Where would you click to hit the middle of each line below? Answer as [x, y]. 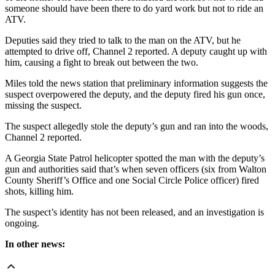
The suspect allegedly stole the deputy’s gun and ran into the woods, [137, 126]
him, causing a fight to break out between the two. [102, 63]
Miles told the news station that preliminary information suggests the [136, 83]
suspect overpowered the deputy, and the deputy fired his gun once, [135, 95]
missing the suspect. [43, 106]
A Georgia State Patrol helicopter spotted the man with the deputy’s [135, 158]
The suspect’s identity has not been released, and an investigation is [134, 212]
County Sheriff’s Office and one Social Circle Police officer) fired [132, 180]
